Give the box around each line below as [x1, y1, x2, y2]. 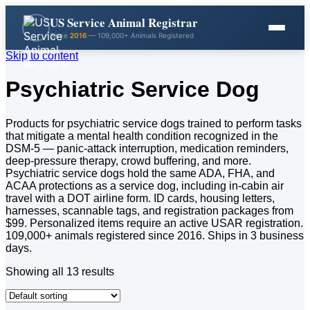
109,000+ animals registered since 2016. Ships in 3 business [6, 229, 304, 241]
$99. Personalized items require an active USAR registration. [6, 217, 303, 229]
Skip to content [6, 50, 78, 62]
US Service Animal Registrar [50, 14, 198, 31]
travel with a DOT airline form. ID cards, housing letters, [6, 192, 275, 204]
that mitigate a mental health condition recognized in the [6, 129, 278, 142]
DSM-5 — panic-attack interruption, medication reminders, [6, 142, 289, 154]
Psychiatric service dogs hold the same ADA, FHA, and [6, 167, 275, 179]
